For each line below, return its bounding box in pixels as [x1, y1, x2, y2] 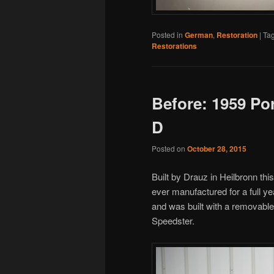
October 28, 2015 [187, 143, 246, 155]
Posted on [152, 143, 187, 154]
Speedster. [152, 213, 194, 227]
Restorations [152, 40, 197, 51]
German [185, 29, 213, 40]
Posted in [152, 29, 183, 40]
